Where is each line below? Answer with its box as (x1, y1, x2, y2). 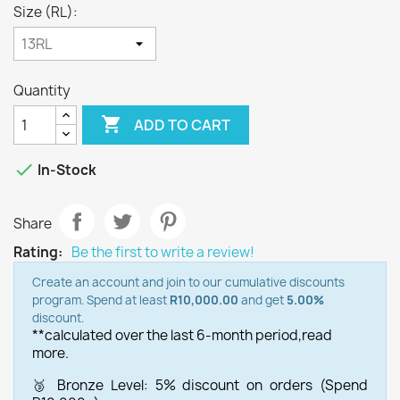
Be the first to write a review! (71, 243, 254, 262)
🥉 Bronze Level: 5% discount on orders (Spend (32, 376, 368, 395)
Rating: (13, 243, 62, 262)
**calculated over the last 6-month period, (32, 326, 302, 345)
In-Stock (35, 161, 96, 180)
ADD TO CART (134, 114, 231, 135)
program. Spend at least (32, 292, 170, 308)
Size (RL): (13, 3, 78, 21)
